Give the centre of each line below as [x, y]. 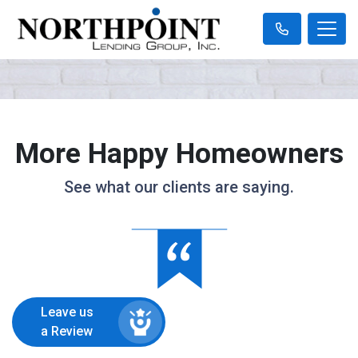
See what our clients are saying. [179, 187]
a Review [67, 332]
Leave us [67, 312]
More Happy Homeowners [179, 153]
